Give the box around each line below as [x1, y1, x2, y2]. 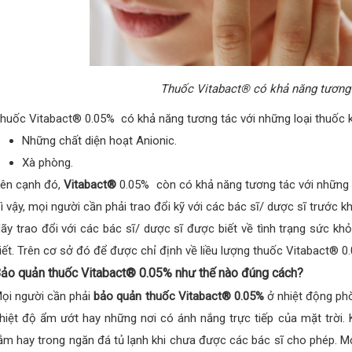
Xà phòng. [22, 156, 74, 170]
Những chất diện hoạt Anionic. [22, 134, 178, 148]
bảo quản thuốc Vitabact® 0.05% [93, 289, 264, 304]
